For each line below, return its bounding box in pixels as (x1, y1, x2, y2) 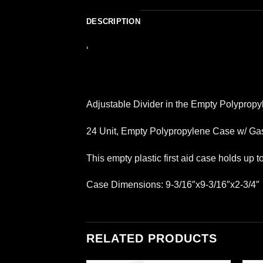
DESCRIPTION (86, 17, 140, 26)
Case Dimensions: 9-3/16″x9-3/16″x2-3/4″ (86, 180, 259, 190)
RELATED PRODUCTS (86, 232, 217, 245)
